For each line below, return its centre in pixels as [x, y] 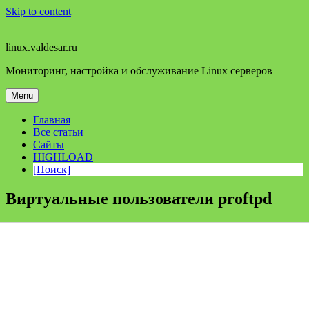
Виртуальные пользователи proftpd [139, 198]
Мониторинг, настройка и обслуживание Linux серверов [139, 71]
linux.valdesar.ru [41, 47]
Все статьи [58, 132]
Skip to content [38, 11]
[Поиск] [52, 169]
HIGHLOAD [63, 157]
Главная [52, 120]
